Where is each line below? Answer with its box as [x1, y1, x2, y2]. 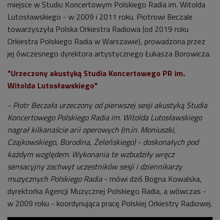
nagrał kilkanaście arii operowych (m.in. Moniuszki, [7, 124, 176, 136]
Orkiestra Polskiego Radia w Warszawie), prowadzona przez [7, 35, 205, 48]
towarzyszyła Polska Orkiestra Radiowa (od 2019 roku [7, 23, 189, 35]
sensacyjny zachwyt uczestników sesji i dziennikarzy [7, 161, 182, 173]
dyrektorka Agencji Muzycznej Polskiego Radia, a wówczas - [7, 185, 206, 197]
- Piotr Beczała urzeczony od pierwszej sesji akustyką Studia [7, 99, 207, 111]
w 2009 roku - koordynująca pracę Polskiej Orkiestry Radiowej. [7, 197, 212, 210]
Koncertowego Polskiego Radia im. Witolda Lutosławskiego [7, 111, 202, 124]
